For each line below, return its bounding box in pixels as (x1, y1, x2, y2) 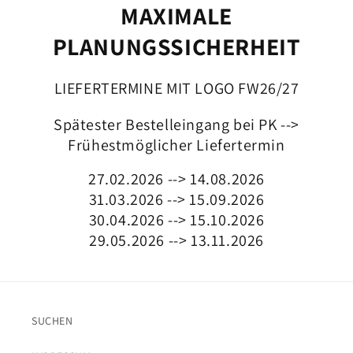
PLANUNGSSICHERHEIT (52, 30, 301, 62)
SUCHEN (32, 314, 73, 328)
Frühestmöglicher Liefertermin (68, 134, 285, 155)
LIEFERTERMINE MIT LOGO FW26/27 (54, 77, 299, 98)
